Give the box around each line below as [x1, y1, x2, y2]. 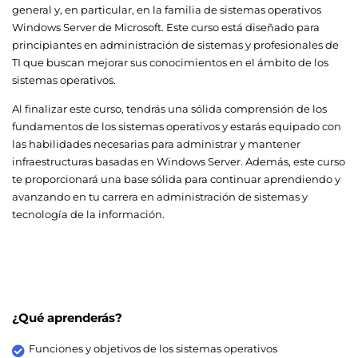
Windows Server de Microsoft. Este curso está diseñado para [12, 21, 320, 34]
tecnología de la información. [12, 208, 165, 221]
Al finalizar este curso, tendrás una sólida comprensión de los [12, 102, 327, 116]
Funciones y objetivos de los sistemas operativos [29, 341, 277, 355]
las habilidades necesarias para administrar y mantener [12, 137, 300, 151]
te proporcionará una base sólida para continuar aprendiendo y [12, 173, 340, 186]
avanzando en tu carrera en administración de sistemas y [12, 190, 308, 204]
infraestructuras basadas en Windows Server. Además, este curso [12, 155, 345, 169]
